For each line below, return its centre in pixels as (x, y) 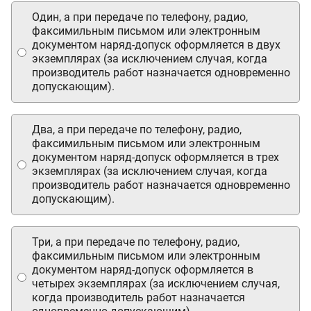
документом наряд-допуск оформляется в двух (156, 45)
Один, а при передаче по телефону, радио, (140, 17)
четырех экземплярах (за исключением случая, (156, 284)
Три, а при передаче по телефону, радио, (136, 242)
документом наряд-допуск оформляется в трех (155, 157)
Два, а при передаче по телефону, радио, (137, 129)
